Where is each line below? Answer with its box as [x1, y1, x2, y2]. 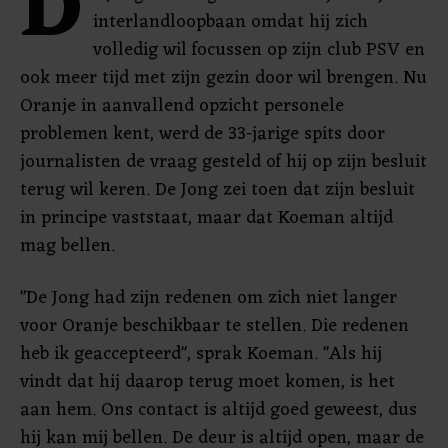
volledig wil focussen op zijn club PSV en [93, 34, 425, 66]
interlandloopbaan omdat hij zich [93, 6, 368, 38]
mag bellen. [20, 230, 115, 262]
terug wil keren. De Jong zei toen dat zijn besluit [20, 174, 415, 206]
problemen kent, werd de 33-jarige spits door [20, 118, 385, 150]
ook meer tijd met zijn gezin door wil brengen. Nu [20, 62, 427, 94]
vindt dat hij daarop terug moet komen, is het [20, 366, 395, 398]
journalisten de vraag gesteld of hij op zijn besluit [20, 146, 427, 178]
